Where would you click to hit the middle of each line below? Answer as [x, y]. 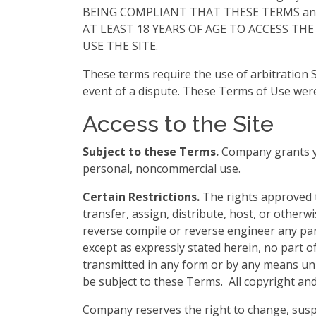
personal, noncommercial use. [162, 169]
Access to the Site [178, 124]
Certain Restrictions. [141, 197]
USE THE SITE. [120, 46]
